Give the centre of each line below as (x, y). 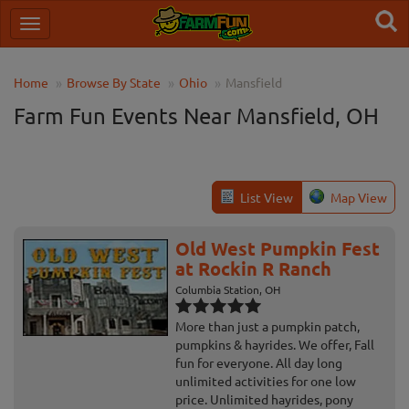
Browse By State (114, 82)
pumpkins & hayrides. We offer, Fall (275, 344)
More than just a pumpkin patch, (268, 326)
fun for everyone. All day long (259, 362)
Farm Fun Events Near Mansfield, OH (196, 115)
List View (267, 197)
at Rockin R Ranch (254, 268)
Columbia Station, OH (228, 289)
